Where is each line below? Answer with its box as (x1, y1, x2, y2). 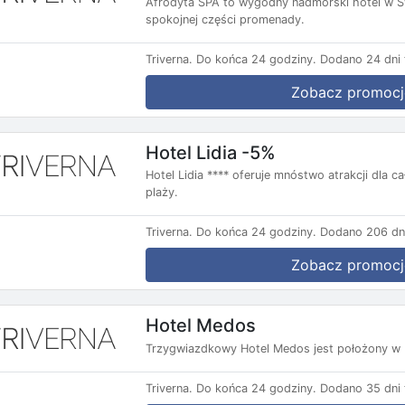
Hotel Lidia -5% (146, 141, 276, 164)
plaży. (146, 185, 178, 200)
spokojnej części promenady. (146, 12, 305, 26)
